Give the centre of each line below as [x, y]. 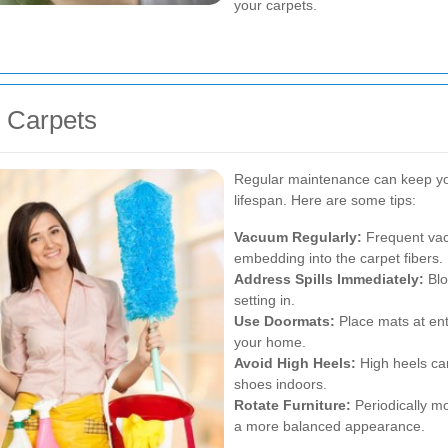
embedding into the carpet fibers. [338, 258]
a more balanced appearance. [329, 426]
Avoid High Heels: [295, 363]
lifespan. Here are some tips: [325, 200]
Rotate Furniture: [292, 405]
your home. [270, 342]
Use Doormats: [284, 321]
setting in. [264, 300]
